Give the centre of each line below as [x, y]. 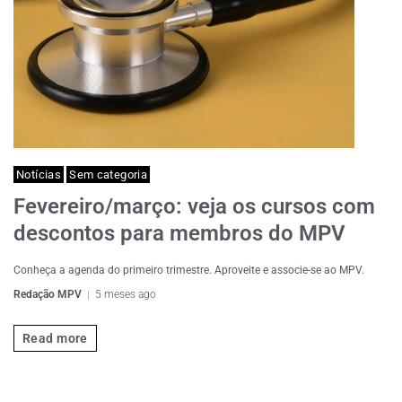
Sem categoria [109, 175]
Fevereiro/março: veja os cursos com [194, 206]
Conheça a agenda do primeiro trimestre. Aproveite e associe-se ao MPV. [189, 270]
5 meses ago [126, 294]
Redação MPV [48, 294]
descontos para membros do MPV [179, 233]
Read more [55, 338]
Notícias [39, 175]
